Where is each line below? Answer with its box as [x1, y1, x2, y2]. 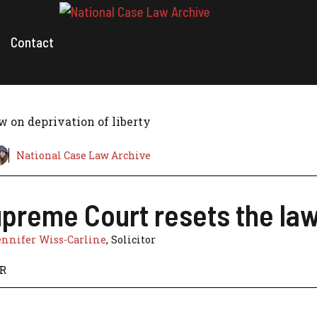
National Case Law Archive [16, 148, 151, 162]
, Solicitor [106, 233, 156, 246]
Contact [11, 34, 54, 50]
